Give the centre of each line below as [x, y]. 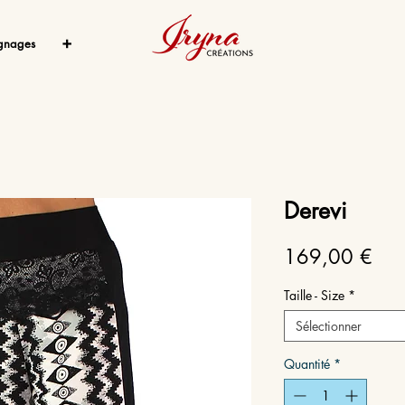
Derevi [316, 211]
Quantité [307, 364]
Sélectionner [329, 326]
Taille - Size [314, 295]
